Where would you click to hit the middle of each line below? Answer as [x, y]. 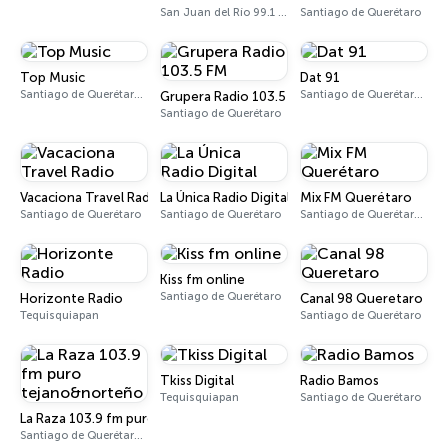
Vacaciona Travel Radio [91, 197]
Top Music [52, 77]
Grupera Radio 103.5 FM [233, 96]
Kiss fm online [202, 279]
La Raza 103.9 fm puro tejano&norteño [141, 418]
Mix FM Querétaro [356, 197]
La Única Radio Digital [225, 197]
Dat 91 [320, 77]
